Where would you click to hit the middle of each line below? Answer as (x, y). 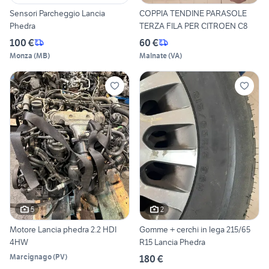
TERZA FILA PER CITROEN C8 (193, 26)
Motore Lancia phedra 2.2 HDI (63, 230)
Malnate (153, 55)
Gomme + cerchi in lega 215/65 (195, 230)
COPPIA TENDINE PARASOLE (193, 13)
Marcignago (31, 257)
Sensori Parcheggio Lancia (57, 13)
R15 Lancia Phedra (172, 242)
